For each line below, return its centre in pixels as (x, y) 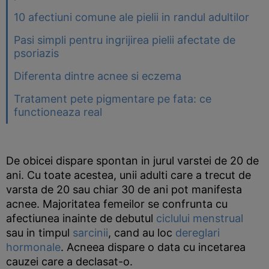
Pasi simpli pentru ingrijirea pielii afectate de (125, 40)
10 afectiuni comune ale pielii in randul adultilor (131, 17)
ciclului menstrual (200, 218)
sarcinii (90, 233)
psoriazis (36, 53)
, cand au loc (142, 233)
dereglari (198, 233)
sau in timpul (39, 233)
